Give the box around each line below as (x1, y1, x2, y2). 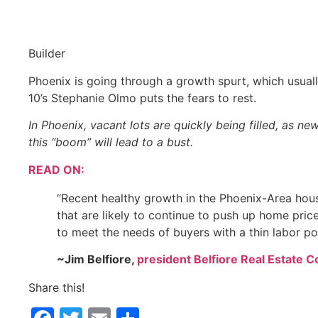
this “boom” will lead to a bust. (28, 135, 193, 150)
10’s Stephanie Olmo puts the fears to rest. (28, 90, 256, 105)
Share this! (28, 280, 84, 295)
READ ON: (28, 162, 84, 177)
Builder (28, 46, 65, 61)
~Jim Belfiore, (57, 251, 137, 266)
